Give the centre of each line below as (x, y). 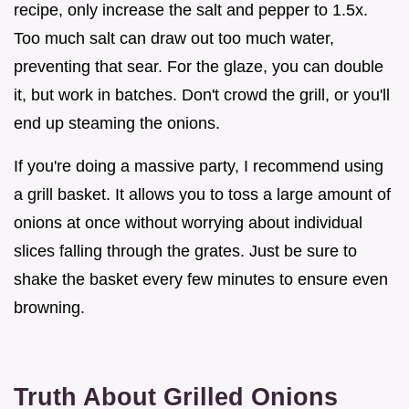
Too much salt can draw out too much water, (174, 39)
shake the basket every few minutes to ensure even (201, 280)
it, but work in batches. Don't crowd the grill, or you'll (202, 95)
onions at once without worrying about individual (188, 223)
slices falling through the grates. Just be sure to (185, 252)
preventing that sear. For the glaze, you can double (199, 67)
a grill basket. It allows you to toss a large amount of (202, 195)
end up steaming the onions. (117, 124)
